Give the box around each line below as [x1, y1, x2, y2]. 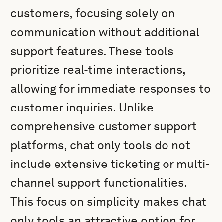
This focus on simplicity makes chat [10, 194, 207, 209]
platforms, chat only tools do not [10, 138, 191, 152]
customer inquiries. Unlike [10, 100, 154, 114]
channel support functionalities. [10, 175, 187, 190]
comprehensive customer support [10, 119, 197, 133]
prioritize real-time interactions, [10, 62, 186, 77]
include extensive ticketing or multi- [10, 157, 210, 171]
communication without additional [10, 25, 200, 39]
